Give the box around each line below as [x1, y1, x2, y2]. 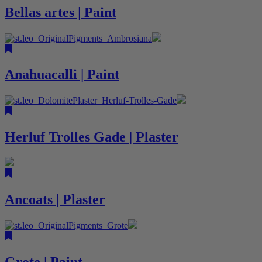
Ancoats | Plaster [5, 192, 105, 208]
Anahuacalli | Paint [5, 67, 119, 82]
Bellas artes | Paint [5, 4, 116, 20]
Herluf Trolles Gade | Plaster [5, 129, 178, 145]
